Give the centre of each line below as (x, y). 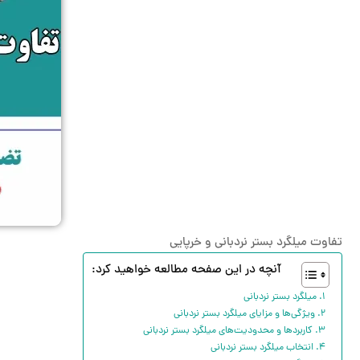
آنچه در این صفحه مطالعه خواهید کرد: (186, 270)
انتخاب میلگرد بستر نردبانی (262, 348)
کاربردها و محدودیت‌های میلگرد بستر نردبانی (227, 331)
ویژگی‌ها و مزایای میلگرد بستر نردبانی (244, 314)
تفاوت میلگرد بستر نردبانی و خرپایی (256, 243)
